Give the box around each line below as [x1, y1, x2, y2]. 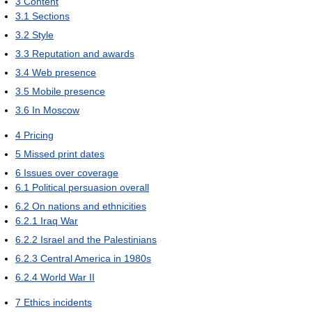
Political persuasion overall [32, 181, 149, 193]
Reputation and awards [32, 47, 134, 59]
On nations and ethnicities [32, 200, 146, 212]
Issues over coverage [24, 166, 118, 178]
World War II [40, 271, 95, 283]
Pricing [24, 129, 54, 141]
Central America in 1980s [40, 252, 151, 264]
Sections [32, 10, 70, 22]
